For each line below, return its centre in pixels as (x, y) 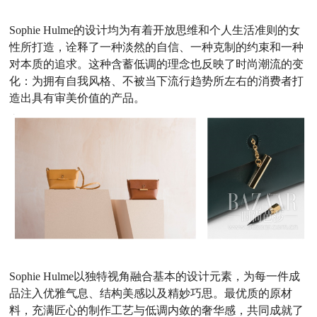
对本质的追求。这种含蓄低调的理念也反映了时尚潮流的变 (157, 64)
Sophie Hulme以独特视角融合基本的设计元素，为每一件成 (155, 277)
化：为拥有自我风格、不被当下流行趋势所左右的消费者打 (157, 81)
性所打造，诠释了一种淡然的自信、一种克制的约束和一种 (157, 47)
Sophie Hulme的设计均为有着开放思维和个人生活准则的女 (155, 30)
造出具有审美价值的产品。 (77, 98)
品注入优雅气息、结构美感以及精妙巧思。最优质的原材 (151, 294)
